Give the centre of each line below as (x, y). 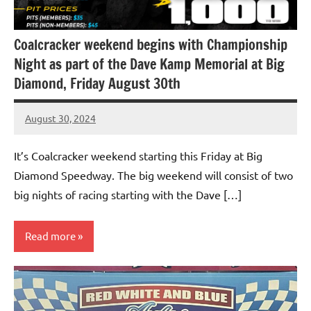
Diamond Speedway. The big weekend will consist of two (153, 175)
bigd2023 (46, 127)
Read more (50, 236)
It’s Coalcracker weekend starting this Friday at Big (138, 155)
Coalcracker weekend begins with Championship (151, 45)
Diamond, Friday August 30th (97, 84)
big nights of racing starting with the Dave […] (128, 194)
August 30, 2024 (60, 118)
